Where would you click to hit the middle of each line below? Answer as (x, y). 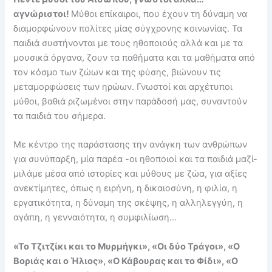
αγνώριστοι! (42, 14)
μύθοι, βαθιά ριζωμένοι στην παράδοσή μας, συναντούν (131, 101)
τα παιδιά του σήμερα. (60, 116)
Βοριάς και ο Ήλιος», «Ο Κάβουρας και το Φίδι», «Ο (126, 261)
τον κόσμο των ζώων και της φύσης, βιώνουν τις (117, 72)
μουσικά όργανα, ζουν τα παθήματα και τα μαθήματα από (134, 57)
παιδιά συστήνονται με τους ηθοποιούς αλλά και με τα (128, 43)
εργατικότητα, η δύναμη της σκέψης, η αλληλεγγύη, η (128, 203)
